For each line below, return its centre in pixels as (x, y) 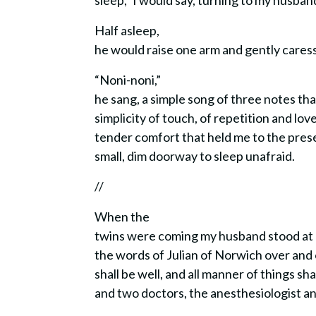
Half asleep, (127, 30)
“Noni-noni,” (128, 80)
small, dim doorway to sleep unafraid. (197, 156)
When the (122, 217)
